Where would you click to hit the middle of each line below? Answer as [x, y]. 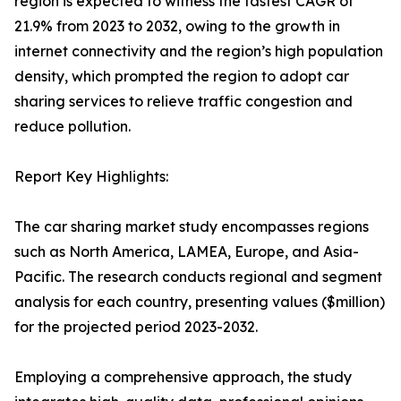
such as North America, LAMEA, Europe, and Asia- [187, 252]
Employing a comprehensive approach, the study [183, 377]
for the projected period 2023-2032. [136, 327]
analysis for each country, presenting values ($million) [200, 302]
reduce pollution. [73, 126]
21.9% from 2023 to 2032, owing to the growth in [177, 26]
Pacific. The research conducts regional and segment [198, 277]
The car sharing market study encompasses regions [192, 226]
